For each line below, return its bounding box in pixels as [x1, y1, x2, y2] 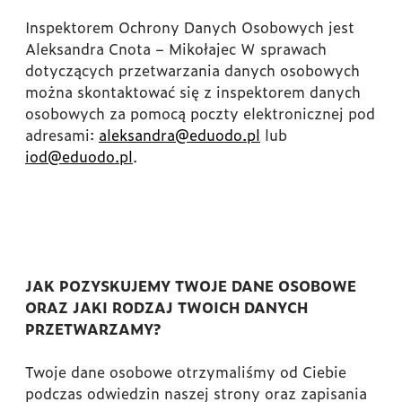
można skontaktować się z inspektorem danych [25, 81, 361, 102]
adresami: [25, 124, 99, 145]
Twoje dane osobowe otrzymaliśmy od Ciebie [25, 361, 346, 382]
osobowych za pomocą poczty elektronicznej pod [25, 102, 375, 124]
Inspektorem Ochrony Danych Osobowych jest [25, 16, 354, 38]
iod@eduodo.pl [25, 145, 133, 167]
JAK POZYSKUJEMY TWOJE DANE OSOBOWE [25, 275, 356, 296]
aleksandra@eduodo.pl [99, 124, 260, 145]
